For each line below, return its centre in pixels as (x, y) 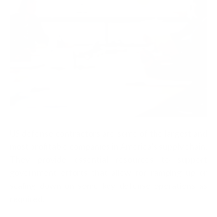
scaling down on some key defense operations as (108, 186)
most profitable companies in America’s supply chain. (108, 146)
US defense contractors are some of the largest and (108, 133)
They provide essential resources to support (108, 159)
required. (27, 199)
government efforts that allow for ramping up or (108, 172)
